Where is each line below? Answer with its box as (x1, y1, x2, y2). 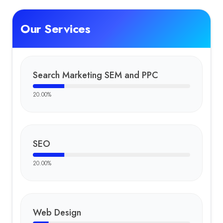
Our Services (20, 20, 91, 37)
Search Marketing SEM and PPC (33, 69, 158, 82)
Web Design (33, 206, 81, 219)
